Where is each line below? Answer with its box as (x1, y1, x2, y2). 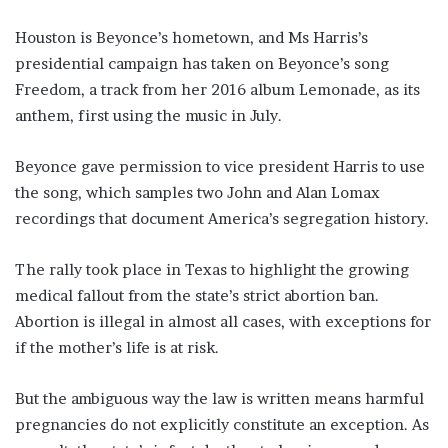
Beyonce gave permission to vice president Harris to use (15, 156, 425, 176)
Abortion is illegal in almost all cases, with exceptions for (15, 311, 431, 331)
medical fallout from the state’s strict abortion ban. (15, 285, 379, 305)
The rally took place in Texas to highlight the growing (15, 259, 409, 279)
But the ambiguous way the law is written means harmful (15, 388, 424, 408)
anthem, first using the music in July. (15, 105, 282, 125)
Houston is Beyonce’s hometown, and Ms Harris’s (15, 27, 368, 47)
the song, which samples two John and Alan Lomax (15, 182, 380, 202)
